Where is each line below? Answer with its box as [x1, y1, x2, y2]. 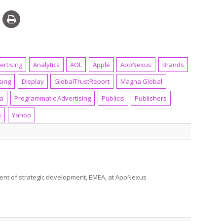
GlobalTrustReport [54, 76, 110, 86]
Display [21, 76, 44, 86]
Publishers [135, 93, 167, 103]
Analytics [33, 60, 60, 69]
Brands [162, 60, 184, 69]
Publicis [101, 93, 124, 103]
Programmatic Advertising [14, 93, 91, 103]
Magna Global [120, 76, 162, 86]
